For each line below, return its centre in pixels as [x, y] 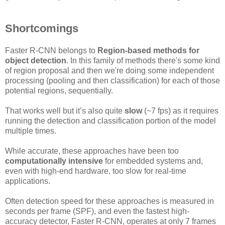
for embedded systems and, [153, 161]
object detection [36, 61]
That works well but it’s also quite [65, 111]
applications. [28, 181]
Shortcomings [42, 29]
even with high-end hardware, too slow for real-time [96, 171]
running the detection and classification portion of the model [110, 121]
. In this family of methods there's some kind [143, 61]
